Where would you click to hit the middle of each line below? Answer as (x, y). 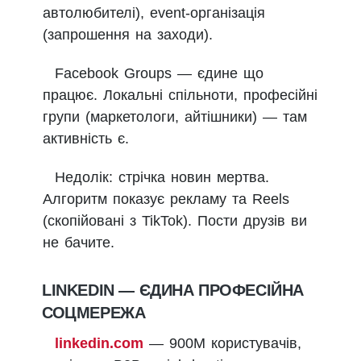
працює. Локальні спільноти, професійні (180, 95)
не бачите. (79, 243)
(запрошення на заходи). (128, 35)
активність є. (86, 139)
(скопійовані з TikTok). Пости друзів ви (175, 221)
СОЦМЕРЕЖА (94, 313)
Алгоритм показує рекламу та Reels (166, 199)
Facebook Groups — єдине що (159, 74)
